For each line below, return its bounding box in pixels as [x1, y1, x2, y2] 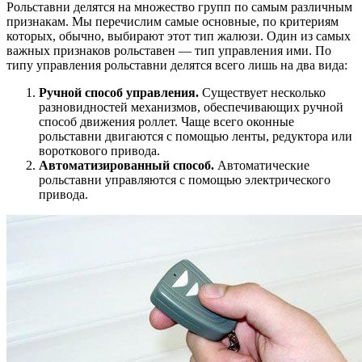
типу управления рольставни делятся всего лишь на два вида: [6, 58, 347, 73]
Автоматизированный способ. [39, 158, 214, 173]
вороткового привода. [39, 144, 160, 158]
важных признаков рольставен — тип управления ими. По [6, 44, 331, 58]
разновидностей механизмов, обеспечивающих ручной [39, 100, 343, 115]
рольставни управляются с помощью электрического [39, 173, 330, 187]
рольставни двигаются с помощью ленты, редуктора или [39, 129, 352, 144]
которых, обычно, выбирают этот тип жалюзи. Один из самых [6, 29, 351, 44]
